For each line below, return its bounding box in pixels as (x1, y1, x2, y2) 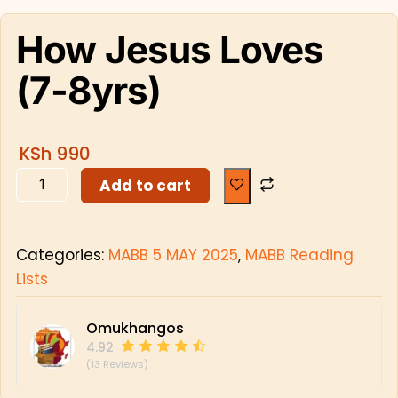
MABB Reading (244, 244, 354, 267)
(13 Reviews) (85, 357, 148, 372)
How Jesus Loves (15, 26, 324, 72)
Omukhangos (85, 318, 184, 339)
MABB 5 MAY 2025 (107, 244, 238, 267)
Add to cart (99, 174, 192, 196)
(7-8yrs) (15, 67, 162, 113)
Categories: (15, 244, 108, 267)
